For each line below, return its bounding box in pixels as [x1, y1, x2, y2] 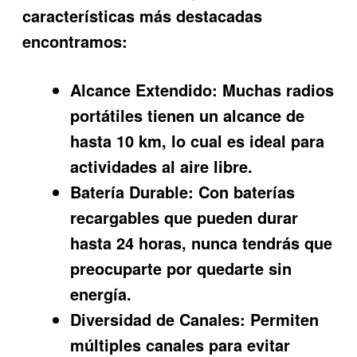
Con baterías [194, 179, 296, 203]
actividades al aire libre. [70, 154, 253, 178]
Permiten [245, 307, 320, 331]
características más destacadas [22, 4, 263, 28]
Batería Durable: [70, 179, 194, 203]
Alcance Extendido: [70, 77, 218, 101]
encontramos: [22, 29, 128, 53]
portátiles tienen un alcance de [70, 103, 305, 127]
